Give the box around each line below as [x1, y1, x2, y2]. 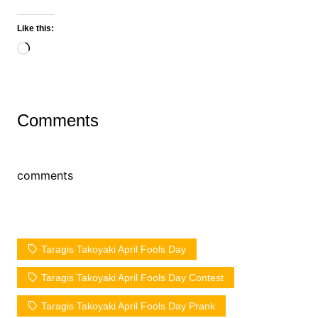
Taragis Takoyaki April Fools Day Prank [40, 300, 215, 312]
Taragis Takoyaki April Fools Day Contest [40, 271, 224, 283]
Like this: [16, 23, 54, 33]
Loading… [28, 42, 82, 57]
